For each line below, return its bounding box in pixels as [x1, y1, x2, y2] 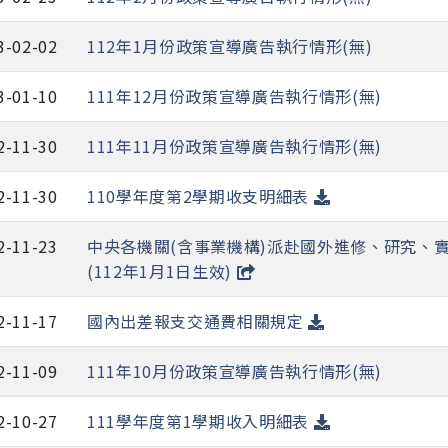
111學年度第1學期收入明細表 [87, 409, 314, 434]
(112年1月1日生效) [87, 259, 237, 284]
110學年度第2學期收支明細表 [87, 184, 314, 209]
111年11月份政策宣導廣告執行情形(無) [87, 134, 382, 159]
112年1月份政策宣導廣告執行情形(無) [87, 34, 373, 59]
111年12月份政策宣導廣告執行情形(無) [87, 84, 382, 109]
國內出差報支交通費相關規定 [87, 309, 309, 334]
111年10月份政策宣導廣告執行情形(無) [87, 359, 382, 384]
